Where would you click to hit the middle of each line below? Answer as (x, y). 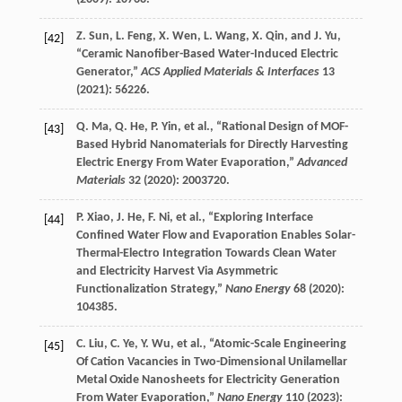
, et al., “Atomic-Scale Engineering (258, 344)
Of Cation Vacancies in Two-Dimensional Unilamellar (211, 362)
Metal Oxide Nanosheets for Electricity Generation (208, 380)
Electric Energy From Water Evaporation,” (186, 162)
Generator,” (108, 72)
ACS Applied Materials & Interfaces (230, 72)
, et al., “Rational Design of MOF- (262, 127)
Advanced (322, 162)
